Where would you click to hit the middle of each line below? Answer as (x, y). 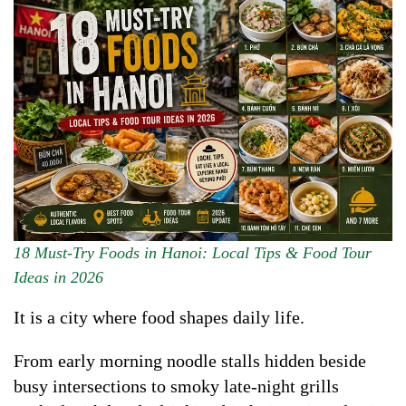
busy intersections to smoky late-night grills (176, 387)
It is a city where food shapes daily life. (159, 318)
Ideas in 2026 (58, 278)
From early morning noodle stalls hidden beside (190, 361)
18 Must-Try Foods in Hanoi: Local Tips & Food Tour (193, 253)
